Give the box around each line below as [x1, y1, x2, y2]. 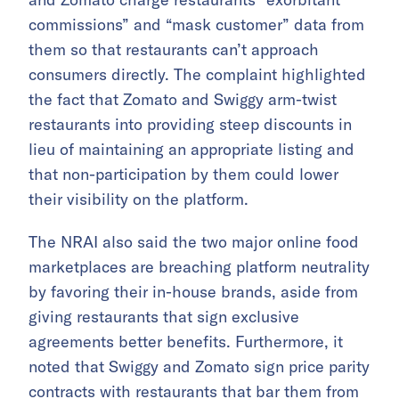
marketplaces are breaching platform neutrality [28, 256, 370, 278]
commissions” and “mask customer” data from [28, 14, 364, 36]
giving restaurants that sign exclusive [28, 306, 299, 328]
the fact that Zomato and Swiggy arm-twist [28, 89, 337, 110]
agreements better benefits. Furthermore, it [28, 331, 343, 353]
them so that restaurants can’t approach [28, 39, 319, 61]
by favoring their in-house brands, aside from [28, 281, 358, 303]
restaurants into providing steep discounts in [28, 114, 352, 135]
